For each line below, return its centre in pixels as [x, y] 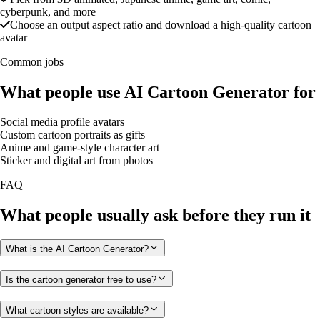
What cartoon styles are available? [77, 310]
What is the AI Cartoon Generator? [77, 249]
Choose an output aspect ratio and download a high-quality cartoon [161, 24]
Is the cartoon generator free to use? [81, 279]
